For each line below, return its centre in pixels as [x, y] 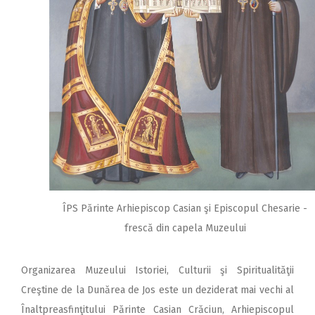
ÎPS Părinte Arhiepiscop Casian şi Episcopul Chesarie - [185, 208]
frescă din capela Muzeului [185, 228]
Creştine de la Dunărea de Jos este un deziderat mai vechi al [157, 290]
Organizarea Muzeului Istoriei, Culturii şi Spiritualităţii [157, 270]
